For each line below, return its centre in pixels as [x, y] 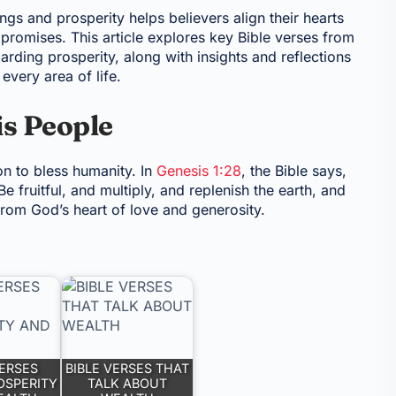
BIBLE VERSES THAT [128, 368]
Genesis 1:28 [199, 170]
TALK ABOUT [128, 383]
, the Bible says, [294, 170]
